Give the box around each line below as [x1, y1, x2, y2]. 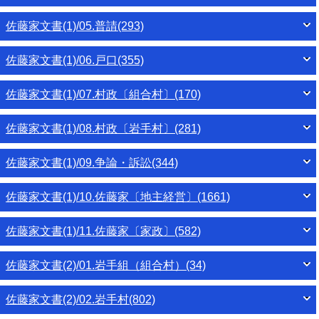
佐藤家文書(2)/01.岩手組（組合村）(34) [6, 259, 206, 272]
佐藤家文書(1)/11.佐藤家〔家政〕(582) [6, 225, 201, 238]
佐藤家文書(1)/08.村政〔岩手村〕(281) [6, 122, 201, 135]
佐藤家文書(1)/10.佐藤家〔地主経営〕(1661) [6, 191, 230, 204]
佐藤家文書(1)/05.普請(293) [6, 20, 144, 33]
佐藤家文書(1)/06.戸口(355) [6, 54, 144, 67]
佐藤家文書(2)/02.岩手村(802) [6, 293, 155, 306]
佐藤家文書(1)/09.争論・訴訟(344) [6, 157, 178, 169]
